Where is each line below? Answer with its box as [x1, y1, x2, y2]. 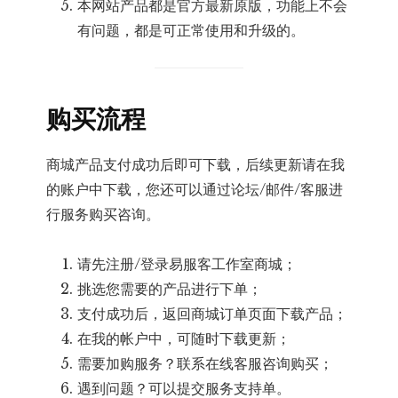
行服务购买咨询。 [46, 205, 161, 224]
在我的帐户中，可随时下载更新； [77, 330, 291, 348]
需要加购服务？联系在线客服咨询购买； [77, 354, 334, 373]
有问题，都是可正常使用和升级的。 [77, 21, 306, 40]
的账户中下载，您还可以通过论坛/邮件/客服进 [46, 180, 344, 199]
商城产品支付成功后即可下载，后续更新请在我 [46, 155, 346, 174]
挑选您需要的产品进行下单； [77, 280, 263, 298]
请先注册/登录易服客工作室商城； [77, 255, 298, 274]
